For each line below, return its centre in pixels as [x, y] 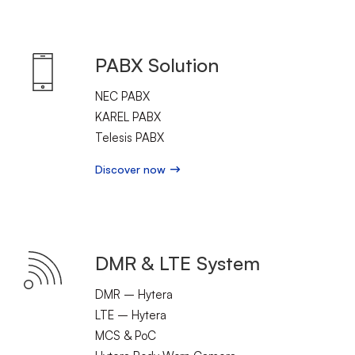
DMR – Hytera [134, 294]
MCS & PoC [126, 336]
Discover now [130, 169]
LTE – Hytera [131, 315]
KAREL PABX [128, 117]
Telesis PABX [130, 137]
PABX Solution [157, 65]
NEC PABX [122, 96]
